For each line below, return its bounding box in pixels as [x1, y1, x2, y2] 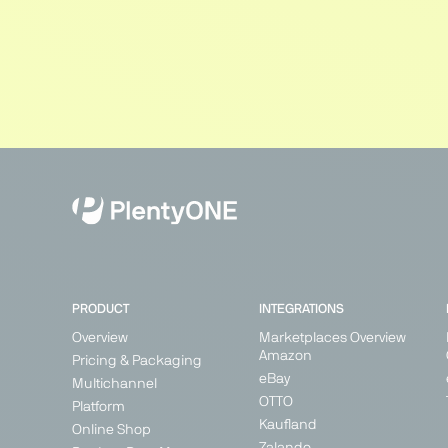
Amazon [258, 349, 312, 364]
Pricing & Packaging [72, 354, 202, 369]
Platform [72, 400, 125, 415]
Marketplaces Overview [258, 331, 406, 346]
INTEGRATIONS [258, 303, 344, 317]
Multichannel [72, 377, 157, 392]
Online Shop [72, 423, 151, 438]
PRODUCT [72, 303, 129, 317]
